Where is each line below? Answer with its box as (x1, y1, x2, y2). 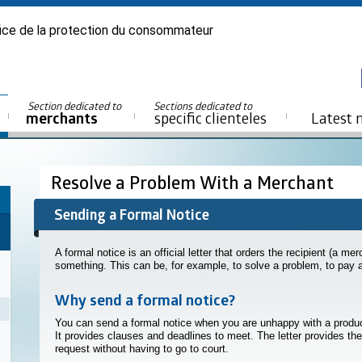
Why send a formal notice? (55, 289, 235, 311)
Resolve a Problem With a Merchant (51, 170, 338, 195)
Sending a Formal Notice (54, 204, 209, 225)
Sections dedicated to (154, 99, 255, 113)
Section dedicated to (27, 99, 124, 113)
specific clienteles (154, 107, 267, 128)
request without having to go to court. (55, 342, 229, 355)
